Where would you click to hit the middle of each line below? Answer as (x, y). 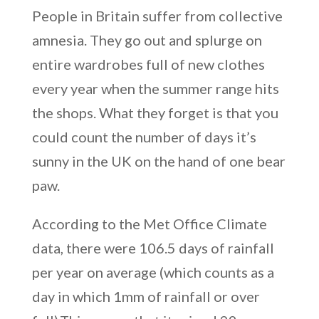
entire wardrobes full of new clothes (148, 64)
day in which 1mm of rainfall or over (146, 296)
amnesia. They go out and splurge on (147, 40)
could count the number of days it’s (144, 136)
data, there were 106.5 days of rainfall (153, 247)
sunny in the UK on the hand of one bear (158, 161)
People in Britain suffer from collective (157, 15)
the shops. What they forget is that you (155, 112)
